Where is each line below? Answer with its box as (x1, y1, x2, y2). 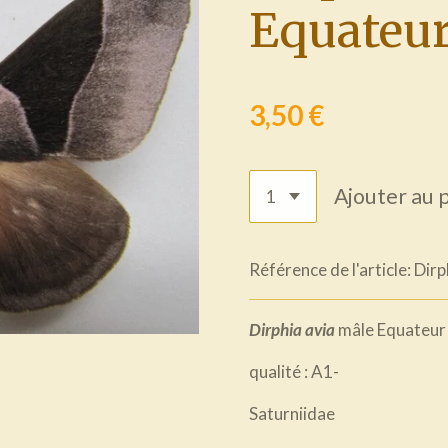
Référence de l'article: (249, 258, 411, 280)
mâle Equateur (338, 318, 446, 340)
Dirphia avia (249, 318, 338, 340)
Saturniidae (249, 402, 335, 424)
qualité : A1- (249, 360, 339, 382)
